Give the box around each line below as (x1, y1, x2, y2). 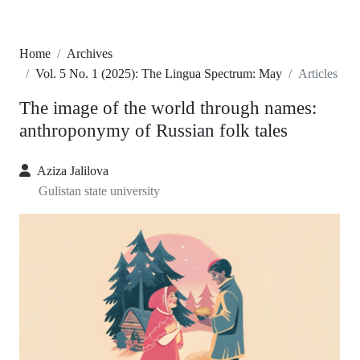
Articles (298, 67, 337, 81)
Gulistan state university (39, 184, 160, 198)
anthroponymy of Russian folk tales (19, 120, 288, 141)
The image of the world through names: (19, 97, 317, 119)
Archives (67, 47, 112, 61)
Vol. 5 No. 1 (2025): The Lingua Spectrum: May (35, 67, 282, 81)
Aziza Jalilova (37, 164, 108, 178)
